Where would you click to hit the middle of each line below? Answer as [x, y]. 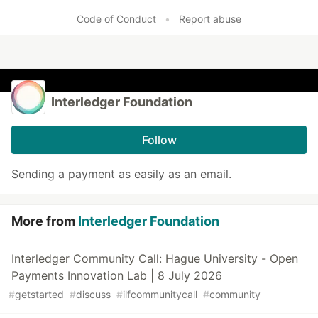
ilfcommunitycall [160, 295]
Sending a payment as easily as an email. [121, 174]
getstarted [39, 295]
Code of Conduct [116, 19]
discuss [93, 295]
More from [45, 221]
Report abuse [210, 19]
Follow [159, 140]
